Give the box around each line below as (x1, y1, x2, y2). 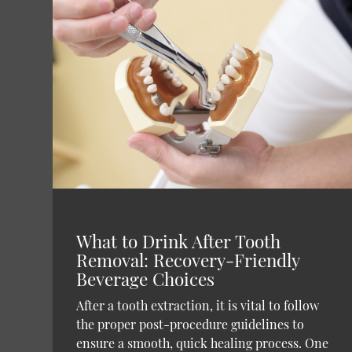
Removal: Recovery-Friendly (76, 247, 300, 272)
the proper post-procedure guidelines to (76, 315, 305, 332)
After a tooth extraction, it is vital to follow (76, 296, 320, 313)
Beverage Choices (76, 266, 215, 291)
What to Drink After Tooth (76, 229, 281, 253)
